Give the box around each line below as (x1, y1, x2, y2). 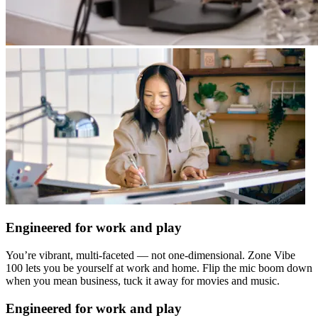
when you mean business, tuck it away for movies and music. (6, 275, 280, 287)
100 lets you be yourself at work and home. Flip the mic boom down (6, 262, 312, 275)
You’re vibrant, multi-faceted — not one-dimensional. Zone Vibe (6, 249, 295, 262)
